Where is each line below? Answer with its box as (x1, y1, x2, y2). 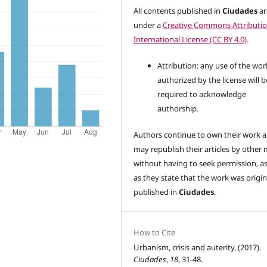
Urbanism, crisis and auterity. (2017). (133, 242, 262, 253)
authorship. (157, 103, 199, 114)
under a (133, 20, 163, 31)
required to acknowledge (157, 89, 247, 100)
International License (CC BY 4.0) (133, 34, 247, 45)
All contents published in (133, 5, 223, 17)
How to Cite (133, 227, 176, 238)
